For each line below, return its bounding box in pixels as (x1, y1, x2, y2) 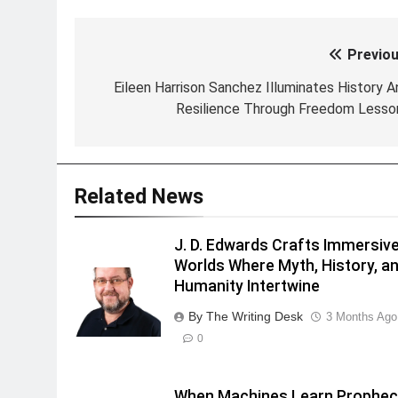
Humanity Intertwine (174, 277, 321, 296)
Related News (75, 184, 203, 210)
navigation (92, 79, 192, 105)
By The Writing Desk (188, 309, 304, 324)
